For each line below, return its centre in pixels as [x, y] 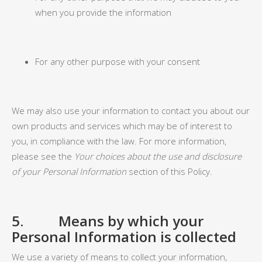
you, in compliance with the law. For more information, [119, 141]
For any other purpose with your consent [118, 61]
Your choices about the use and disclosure [158, 156]
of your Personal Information [69, 171]
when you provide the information [103, 12]
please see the [43, 156]
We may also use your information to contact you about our [131, 111]
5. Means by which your [108, 221]
